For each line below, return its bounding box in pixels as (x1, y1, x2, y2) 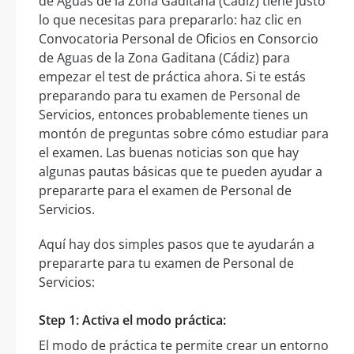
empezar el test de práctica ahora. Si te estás (39, 67, 306, 85)
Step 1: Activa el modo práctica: (39, 311, 226, 329)
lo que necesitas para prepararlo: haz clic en (39, 10, 302, 28)
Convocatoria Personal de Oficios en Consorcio (39, 29, 318, 47)
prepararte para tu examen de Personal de (39, 254, 294, 272)
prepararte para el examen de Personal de (39, 181, 292, 199)
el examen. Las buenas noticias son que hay (39, 143, 299, 161)
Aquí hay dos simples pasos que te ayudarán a (39, 235, 314, 253)
